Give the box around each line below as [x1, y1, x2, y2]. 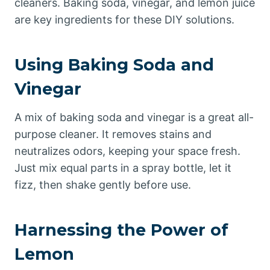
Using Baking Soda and [14, 54, 214, 75]
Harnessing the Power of [14, 219, 228, 240]
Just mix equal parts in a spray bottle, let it [14, 162, 231, 174]
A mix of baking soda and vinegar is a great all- [14, 111, 254, 124]
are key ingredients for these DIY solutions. [14, 13, 234, 26]
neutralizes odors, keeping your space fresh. [14, 145, 240, 157]
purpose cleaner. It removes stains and [14, 128, 212, 140]
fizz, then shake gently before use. [14, 178, 191, 191]
